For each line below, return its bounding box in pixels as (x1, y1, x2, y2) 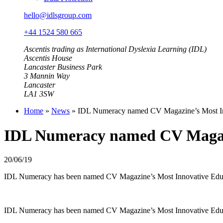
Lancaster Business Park (24, 63, 102, 72)
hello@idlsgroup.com (24, 11, 92, 20)
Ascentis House (24, 54, 72, 63)
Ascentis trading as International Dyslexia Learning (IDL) (24, 45, 207, 54)
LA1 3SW (24, 90, 54, 99)
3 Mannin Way (24, 72, 70, 81)
